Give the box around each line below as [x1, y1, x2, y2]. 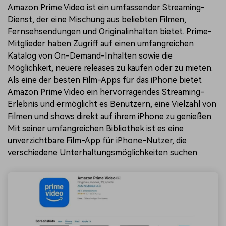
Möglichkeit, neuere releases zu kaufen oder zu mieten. [8, 63, 213, 73]
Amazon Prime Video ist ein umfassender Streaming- [8, 3, 205, 13]
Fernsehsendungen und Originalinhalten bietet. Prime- [8, 27, 212, 37]
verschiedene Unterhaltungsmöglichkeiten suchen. [8, 148, 199, 158]
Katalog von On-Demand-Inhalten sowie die [8, 51, 173, 61]
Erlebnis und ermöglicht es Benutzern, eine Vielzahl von [8, 99, 216, 109]
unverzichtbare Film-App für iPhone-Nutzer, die [8, 136, 187, 146]
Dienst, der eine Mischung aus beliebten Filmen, [8, 15, 186, 25]
